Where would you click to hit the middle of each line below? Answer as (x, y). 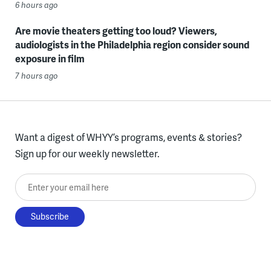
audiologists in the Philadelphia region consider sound (132, 44)
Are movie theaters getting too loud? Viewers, (116, 30)
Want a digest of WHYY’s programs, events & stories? (128, 137)
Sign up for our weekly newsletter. (87, 153)
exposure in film (50, 58)
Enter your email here (61, 181)
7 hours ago (36, 75)
